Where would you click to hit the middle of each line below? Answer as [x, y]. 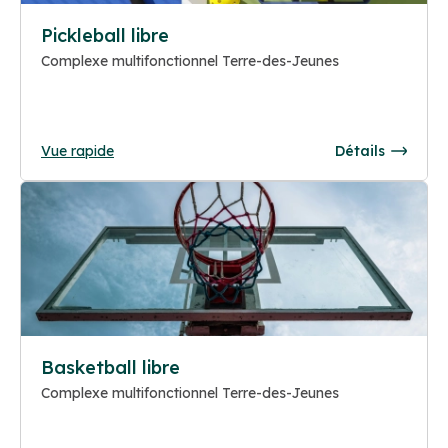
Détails [360, 150]
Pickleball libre [105, 35]
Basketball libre [110, 368]
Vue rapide [77, 150]
